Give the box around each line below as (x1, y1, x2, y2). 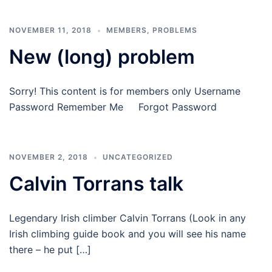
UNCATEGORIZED (103, 152, 173, 161)
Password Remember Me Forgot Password (9, 101, 217, 113)
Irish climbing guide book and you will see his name (9, 228, 246, 240)
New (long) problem (9, 45, 195, 69)
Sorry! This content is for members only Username (9, 85, 240, 97)
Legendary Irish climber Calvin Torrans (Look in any (9, 212, 246, 224)
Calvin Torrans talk (9, 172, 183, 195)
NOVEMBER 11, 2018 (9, 25, 92, 35)
